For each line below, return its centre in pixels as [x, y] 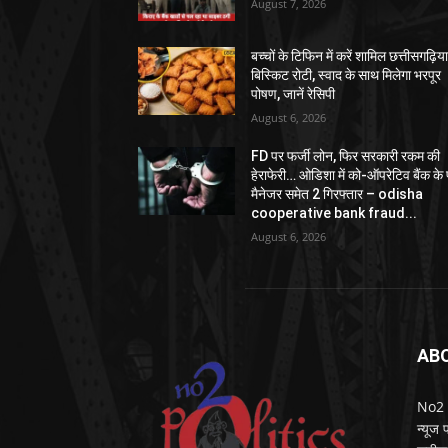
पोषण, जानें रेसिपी [293, 93]
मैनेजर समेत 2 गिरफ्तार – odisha [337, 193]
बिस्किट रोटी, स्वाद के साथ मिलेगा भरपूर [346, 74]
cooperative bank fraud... [334, 212]
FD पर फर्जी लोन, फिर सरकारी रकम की [346, 155]
